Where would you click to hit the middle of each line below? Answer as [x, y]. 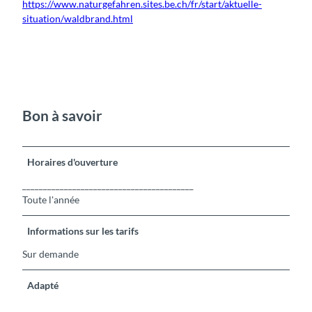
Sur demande [50, 254]
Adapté [43, 286]
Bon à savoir [62, 115]
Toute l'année [51, 200]
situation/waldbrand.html [78, 19]
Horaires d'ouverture [73, 162]
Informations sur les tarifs [83, 231]
